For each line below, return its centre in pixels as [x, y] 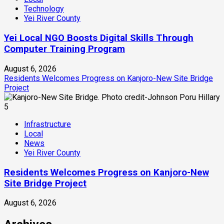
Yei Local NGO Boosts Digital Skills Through [99, 38]
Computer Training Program [64, 49]
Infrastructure [47, 124]
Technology [44, 9]
